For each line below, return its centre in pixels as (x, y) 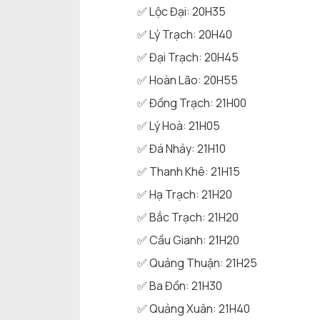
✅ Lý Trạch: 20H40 (185, 35)
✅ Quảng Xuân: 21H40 (194, 309)
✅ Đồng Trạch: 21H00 (192, 103)
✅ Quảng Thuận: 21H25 (197, 263)
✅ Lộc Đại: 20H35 (181, 12)
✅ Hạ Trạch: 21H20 (185, 195)
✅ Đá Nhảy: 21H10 (181, 149)
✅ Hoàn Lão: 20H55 (187, 80)
